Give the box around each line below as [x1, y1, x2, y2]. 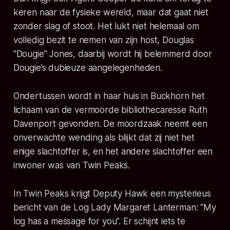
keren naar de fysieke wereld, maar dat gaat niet [13, 7, 208, 18]
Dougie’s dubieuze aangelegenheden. [13, 63, 162, 73]
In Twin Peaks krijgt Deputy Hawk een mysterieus [13, 188, 211, 199]
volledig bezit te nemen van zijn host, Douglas [13, 35, 194, 46]
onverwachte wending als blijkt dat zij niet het [13, 132, 195, 143]
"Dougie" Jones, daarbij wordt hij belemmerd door [13, 49, 212, 60]
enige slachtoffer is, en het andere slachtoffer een [13, 146, 213, 157]
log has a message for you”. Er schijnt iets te [13, 216, 185, 227]
